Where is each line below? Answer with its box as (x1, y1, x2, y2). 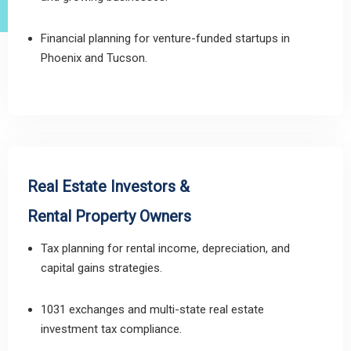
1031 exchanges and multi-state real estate (41, 302, 264, 317)
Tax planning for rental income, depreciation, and (41, 241, 290, 255)
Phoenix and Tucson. (41, 51, 147, 65)
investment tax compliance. (41, 322, 182, 336)
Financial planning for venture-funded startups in (41, 31, 290, 45)
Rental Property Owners (27, 207, 191, 226)
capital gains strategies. (41, 261, 162, 275)
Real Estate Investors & (27, 177, 190, 196)
